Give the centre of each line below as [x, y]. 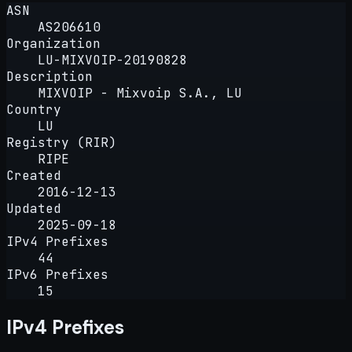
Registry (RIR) [61, 142]
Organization [53, 43]
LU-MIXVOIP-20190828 [112, 60]
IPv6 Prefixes [57, 274]
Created [34, 175]
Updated [34, 208]
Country [34, 109]
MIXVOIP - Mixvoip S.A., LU [140, 93]
